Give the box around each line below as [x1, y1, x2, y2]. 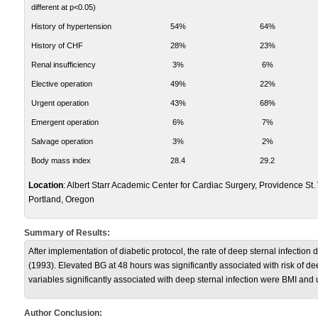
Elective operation [31, 79, 92, 88]
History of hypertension [31, 22, 111, 31]
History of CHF [31, 41, 83, 50]
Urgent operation [31, 99, 89, 107]
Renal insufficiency [31, 60, 96, 69]
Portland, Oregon [28, 194, 94, 204]
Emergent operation [31, 118, 99, 126]
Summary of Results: [24, 228, 110, 238]
